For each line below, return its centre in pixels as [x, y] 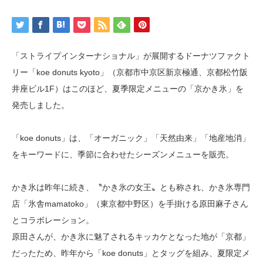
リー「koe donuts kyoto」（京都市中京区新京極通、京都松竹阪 [130, 72]
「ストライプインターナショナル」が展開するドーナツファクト [131, 56]
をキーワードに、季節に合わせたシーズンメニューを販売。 [123, 154]
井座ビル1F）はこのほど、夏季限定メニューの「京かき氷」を [128, 89]
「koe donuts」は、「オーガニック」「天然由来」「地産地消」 [131, 138]
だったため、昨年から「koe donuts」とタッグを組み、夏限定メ [131, 253]
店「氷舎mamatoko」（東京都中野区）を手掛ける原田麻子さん [130, 204]
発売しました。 [41, 105]
